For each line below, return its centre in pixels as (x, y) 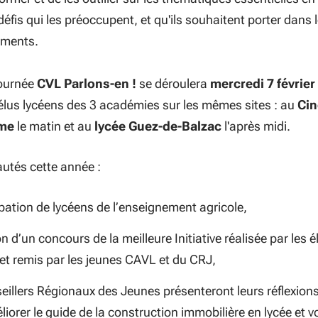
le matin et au (54, 126)
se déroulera (173, 83)
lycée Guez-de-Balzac (158, 126)
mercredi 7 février (263, 83)
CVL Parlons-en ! (87, 83)
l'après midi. (256, 126)
